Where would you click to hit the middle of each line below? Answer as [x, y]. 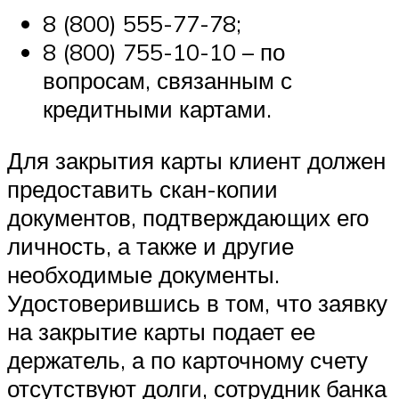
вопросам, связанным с [167, 81]
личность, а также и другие [151, 245]
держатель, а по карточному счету [187, 359]
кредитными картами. [157, 109]
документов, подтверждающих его [188, 217]
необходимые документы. [143, 274]
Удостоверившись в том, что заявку [197, 302]
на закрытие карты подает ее [161, 331]
